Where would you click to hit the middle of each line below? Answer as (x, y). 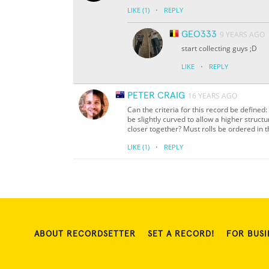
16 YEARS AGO (213, 96)
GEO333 (199, 35)
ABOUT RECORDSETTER (85, 234)
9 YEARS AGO (242, 35)
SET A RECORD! (181, 234)
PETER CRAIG (156, 96)
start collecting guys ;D (219, 49)
